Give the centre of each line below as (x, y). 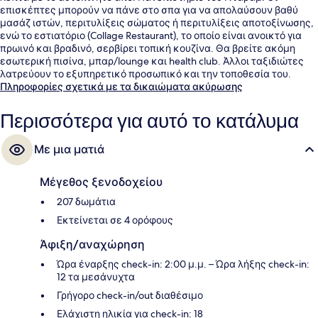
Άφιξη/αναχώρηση (92, 244)
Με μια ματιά (69, 149)
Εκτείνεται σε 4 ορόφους (115, 220)
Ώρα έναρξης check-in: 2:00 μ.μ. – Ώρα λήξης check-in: (183, 264)
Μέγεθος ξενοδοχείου (101, 182)
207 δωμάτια (86, 201)
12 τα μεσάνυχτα (96, 276)
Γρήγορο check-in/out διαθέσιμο (130, 295)
